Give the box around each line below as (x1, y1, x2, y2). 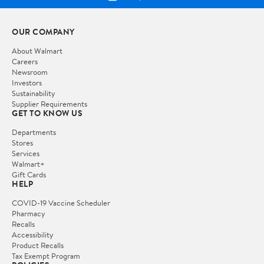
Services (12, 148, 39, 159)
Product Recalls (12, 240, 64, 251)
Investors (12, 77, 42, 88)
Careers (12, 56, 38, 67)
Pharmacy (12, 208, 45, 219)
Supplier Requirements (12, 98, 87, 110)
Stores (12, 137, 33, 148)
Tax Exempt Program (12, 250, 80, 262)
